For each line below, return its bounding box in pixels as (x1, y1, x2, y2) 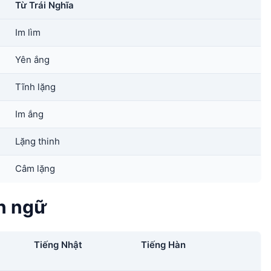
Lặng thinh (15, 135, 60, 147)
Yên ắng (15, 54, 50, 65)
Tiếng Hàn (141, 239, 186, 250)
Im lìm (15, 27, 41, 38)
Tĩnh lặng (15, 81, 56, 93)
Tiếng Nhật (34, 239, 82, 250)
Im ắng (15, 108, 44, 120)
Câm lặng (15, 163, 55, 174)
